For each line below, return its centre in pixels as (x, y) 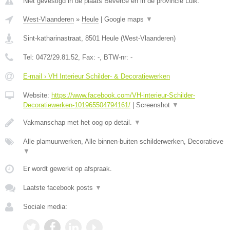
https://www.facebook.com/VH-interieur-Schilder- (123, 95)
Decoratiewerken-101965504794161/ (77, 105)
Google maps (125, 19)
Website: (37, 95)
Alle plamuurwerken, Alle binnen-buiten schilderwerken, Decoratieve (123, 141)
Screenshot (154, 105)
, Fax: (88, 57)
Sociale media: (45, 207)
